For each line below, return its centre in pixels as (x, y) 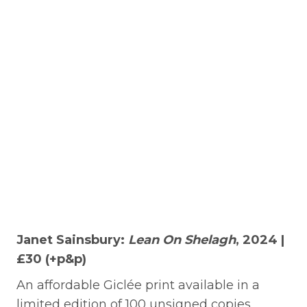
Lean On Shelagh (182, 240)
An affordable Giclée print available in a (138, 285)
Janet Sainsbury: (72, 240)
